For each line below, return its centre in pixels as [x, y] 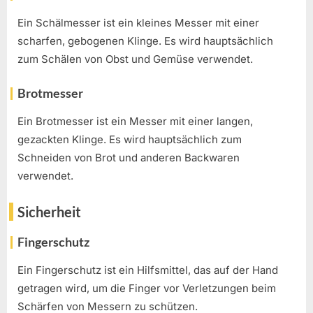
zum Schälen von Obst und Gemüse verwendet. [135, 59]
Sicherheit [49, 211]
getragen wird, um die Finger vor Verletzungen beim [147, 289]
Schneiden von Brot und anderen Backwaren [129, 158]
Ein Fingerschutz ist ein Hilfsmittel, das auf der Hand [148, 270]
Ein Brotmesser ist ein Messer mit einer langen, [135, 122]
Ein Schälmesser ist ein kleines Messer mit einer [138, 22]
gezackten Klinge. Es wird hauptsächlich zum [130, 140]
